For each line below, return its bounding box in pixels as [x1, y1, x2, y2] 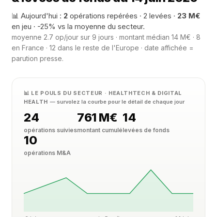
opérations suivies [24, 126, 77, 134]
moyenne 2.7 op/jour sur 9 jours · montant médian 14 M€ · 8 [12, 33, 201, 41]
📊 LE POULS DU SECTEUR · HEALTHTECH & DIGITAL [24, 90, 183, 96]
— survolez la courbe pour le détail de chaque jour [49, 98, 185, 105]
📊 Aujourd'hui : [12, 11, 63, 20]
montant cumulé [77, 126, 123, 134]
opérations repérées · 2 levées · [68, 11, 177, 20]
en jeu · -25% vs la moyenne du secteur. [12, 22, 145, 31]
